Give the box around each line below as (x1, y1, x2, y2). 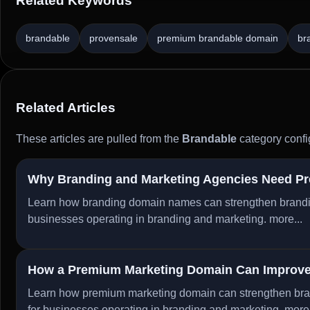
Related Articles (16, 100, 116, 116)
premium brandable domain (157, 32, 278, 44)
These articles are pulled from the (16, 133, 182, 145)
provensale (89, 32, 138, 44)
